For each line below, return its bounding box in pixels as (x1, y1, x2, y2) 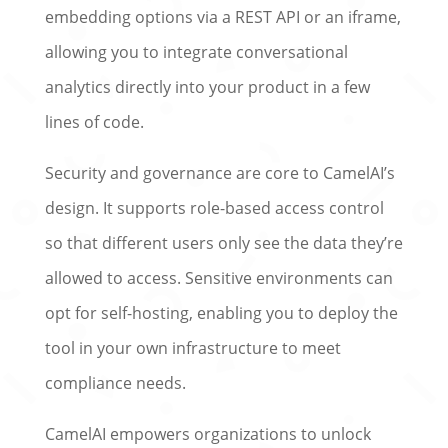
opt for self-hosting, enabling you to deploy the (44, 301, 398, 324)
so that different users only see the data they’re (44, 231, 403, 254)
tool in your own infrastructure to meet (44, 336, 341, 359)
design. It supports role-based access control (44, 196, 384, 219)
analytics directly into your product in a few (44, 75, 370, 98)
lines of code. (44, 110, 144, 133)
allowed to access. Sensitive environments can (44, 266, 393, 289)
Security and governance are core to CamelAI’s (44, 161, 395, 184)
